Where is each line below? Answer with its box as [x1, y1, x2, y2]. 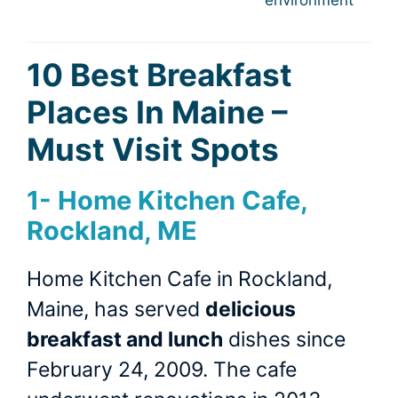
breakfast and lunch [27, 327, 223, 353]
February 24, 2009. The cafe [27, 357, 297, 383]
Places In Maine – [27, 93, 288, 131]
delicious [205, 297, 296, 322]
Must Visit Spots [27, 131, 279, 169]
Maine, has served [27, 297, 205, 322]
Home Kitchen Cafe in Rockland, [27, 267, 332, 292]
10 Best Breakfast [27, 56, 292, 94]
